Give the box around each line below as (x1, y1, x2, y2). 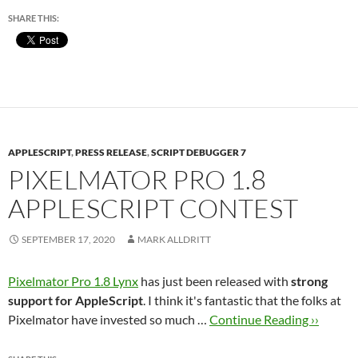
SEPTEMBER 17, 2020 (22, 233, 115, 245)
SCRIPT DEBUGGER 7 (151, 146, 246, 158)
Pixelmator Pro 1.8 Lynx (8, 273, 138, 288)
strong (291, 273, 328, 288)
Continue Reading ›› (209, 312, 319, 327)
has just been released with (138, 273, 291, 288)
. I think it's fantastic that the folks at (143, 292, 341, 308)
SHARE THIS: (8, 13, 59, 23)
